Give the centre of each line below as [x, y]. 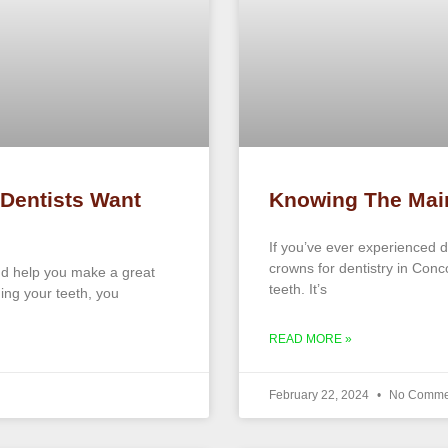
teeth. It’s [298, 288]
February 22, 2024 [320, 394]
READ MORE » [310, 338]
